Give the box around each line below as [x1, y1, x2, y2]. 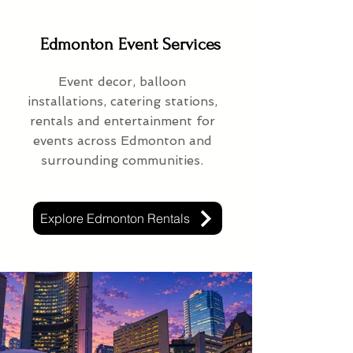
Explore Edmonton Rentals [40, 210, 190, 227]
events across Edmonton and [32, 133, 212, 149]
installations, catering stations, [27, 94, 217, 110]
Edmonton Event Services [40, 35, 221, 54]
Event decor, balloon [58, 74, 186, 90]
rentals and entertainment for [29, 113, 215, 129]
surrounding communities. [41, 153, 203, 169]
